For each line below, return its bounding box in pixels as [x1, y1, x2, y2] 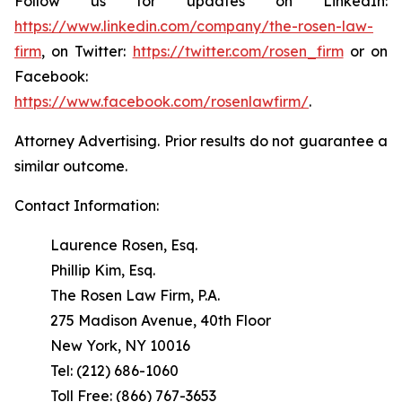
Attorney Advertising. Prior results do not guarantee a [14, 132, 388, 150]
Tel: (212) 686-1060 [50, 362, 179, 380]
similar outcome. [14, 157, 127, 175]
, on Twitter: [41, 42, 133, 60]
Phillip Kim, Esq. [50, 261, 155, 279]
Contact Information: [14, 197, 159, 214]
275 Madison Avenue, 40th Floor [50, 311, 271, 329]
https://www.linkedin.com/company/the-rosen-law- [14, 17, 373, 35]
